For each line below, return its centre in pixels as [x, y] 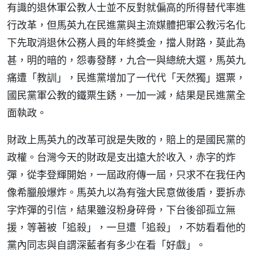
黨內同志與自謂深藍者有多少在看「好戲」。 [106, 245]
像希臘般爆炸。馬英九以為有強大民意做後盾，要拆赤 [126, 192]
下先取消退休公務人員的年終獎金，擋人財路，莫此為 [126, 42]
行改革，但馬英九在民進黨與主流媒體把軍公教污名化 [126, 25]
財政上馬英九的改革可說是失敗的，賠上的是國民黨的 [126, 139]
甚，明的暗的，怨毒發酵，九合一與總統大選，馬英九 [126, 60]
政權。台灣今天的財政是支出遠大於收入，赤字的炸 [121, 157]
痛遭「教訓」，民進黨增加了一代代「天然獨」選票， [126, 77]
